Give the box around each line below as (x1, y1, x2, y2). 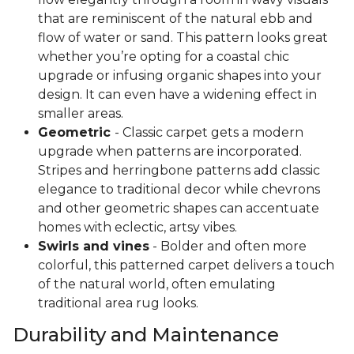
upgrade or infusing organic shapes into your (38, 68, 322, 84)
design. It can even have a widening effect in (38, 87, 317, 103)
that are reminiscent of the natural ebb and (38, 11, 313, 27)
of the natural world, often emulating (38, 277, 276, 292)
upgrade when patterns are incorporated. (38, 144, 302, 160)
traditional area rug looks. (38, 296, 198, 311)
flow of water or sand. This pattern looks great (38, 30, 328, 46)
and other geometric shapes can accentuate (38, 201, 319, 217)
